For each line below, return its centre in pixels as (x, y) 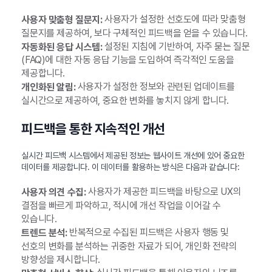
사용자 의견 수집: (54, 192)
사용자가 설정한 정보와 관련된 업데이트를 (155, 87)
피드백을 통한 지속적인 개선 (93, 129)
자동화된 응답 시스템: (62, 47)
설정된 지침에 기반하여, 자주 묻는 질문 (176, 46)
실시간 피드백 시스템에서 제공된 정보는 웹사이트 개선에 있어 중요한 (133, 156)
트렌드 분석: (44, 233)
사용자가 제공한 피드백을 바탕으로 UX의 (164, 192)
